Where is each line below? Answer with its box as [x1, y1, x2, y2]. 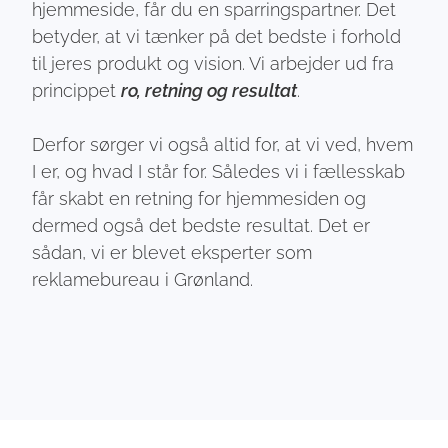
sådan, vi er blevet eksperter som [32, 241, 313, 263]
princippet [32, 79, 122, 101]
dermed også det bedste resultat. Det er [32, 214, 371, 236]
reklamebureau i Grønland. [32, 268, 254, 290]
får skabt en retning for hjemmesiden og [32, 187, 367, 209]
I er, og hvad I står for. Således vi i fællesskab [32, 160, 406, 182]
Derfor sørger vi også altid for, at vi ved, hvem [32, 133, 414, 155]
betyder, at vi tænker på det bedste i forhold [32, 25, 402, 47]
